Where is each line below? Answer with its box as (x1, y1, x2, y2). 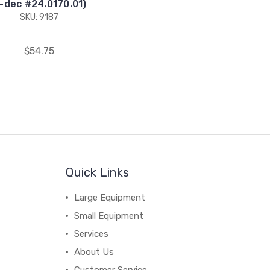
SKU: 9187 (20, 12, 59, 23)
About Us (74, 246, 115, 258)
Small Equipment (74, 210, 144, 222)
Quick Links (66, 165, 130, 180)
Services (74, 228, 109, 240)
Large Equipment (74, 192, 146, 204)
